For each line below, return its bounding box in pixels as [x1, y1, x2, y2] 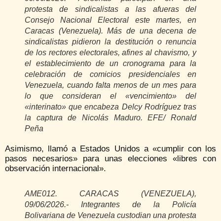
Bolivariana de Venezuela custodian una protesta [25, 211, 196, 220]
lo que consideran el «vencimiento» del [25, 92, 196, 101]
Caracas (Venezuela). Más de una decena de [25, 27, 196, 36]
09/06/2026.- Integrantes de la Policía [25, 200, 196, 209]
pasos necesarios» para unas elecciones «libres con [5, 154, 216, 164]
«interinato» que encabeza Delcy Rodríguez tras [25, 103, 196, 111]
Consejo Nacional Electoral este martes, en [25, 16, 196, 25]
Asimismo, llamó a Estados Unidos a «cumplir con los [5, 144, 216, 154]
